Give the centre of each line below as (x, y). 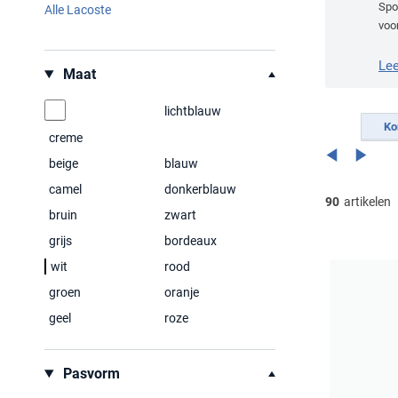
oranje (182, 292)
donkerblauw (200, 189)
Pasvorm (89, 374)
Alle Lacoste (78, 10)
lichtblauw (193, 111)
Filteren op (76, 64)
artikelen (366, 202)
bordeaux (191, 241)
